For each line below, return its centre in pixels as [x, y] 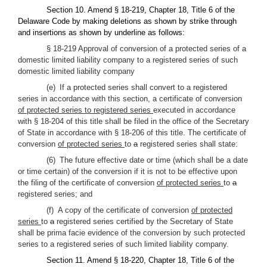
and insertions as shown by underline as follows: [101, 32]
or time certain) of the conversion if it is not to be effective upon [128, 171]
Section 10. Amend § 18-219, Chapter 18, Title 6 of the [141, 10]
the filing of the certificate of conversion [87, 183]
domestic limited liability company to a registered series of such [128, 60]
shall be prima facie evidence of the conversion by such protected [131, 233]
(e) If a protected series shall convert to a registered [137, 87]
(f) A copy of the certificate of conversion [119, 210]
